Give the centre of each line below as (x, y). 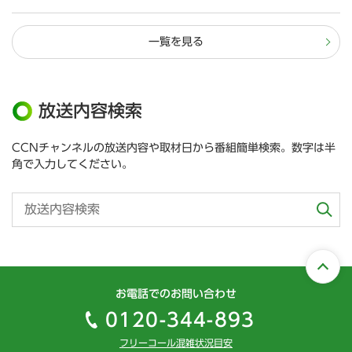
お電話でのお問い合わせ (176, 294)
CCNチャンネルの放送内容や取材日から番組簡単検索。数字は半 (174, 148)
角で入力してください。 (72, 165)
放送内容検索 (90, 111)
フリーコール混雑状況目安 (176, 343)
